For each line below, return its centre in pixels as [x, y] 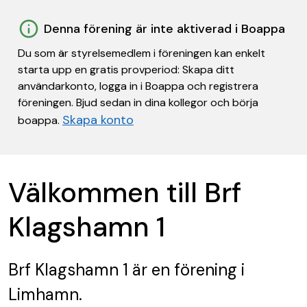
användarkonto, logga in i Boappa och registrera [138, 86]
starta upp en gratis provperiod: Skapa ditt [126, 70]
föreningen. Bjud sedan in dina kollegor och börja [138, 102]
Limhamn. [45, 294]
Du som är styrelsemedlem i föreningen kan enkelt [142, 53]
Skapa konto [98, 120]
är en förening [183, 270]
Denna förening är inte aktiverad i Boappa [164, 29]
